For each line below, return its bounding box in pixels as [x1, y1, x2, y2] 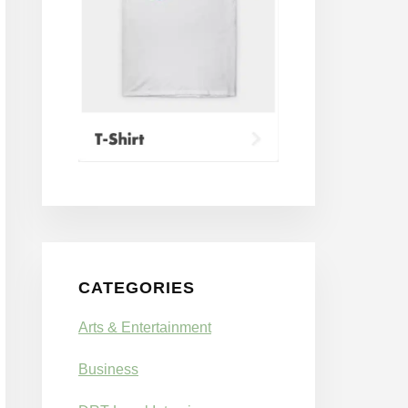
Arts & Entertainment [78, 319, 211, 335]
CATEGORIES [78, 278, 195, 297]
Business [78, 361, 138, 377]
